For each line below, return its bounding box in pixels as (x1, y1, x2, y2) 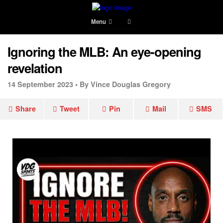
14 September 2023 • (7, 79, 78, 89)
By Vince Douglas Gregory (80, 79, 171, 89)
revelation (7, 59, 62, 77)
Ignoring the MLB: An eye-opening (7, 42, 201, 61)
